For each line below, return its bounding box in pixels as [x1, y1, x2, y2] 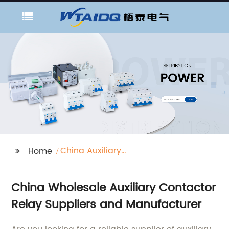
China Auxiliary [60, 144, 122, 158]
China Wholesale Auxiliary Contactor [11, 178, 216, 198]
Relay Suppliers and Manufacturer [11, 195, 202, 215]
